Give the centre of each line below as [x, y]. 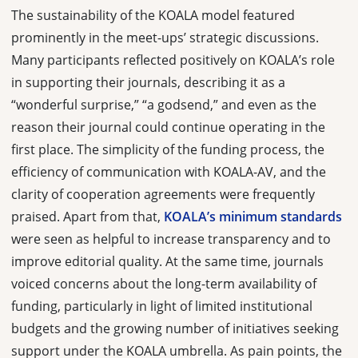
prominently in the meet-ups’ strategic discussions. [165, 37]
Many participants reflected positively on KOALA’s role [173, 60]
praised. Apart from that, [88, 216]
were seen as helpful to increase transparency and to [171, 239]
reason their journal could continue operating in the [168, 127]
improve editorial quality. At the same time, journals [167, 261]
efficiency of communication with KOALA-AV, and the [169, 171]
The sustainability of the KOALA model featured [153, 15]
